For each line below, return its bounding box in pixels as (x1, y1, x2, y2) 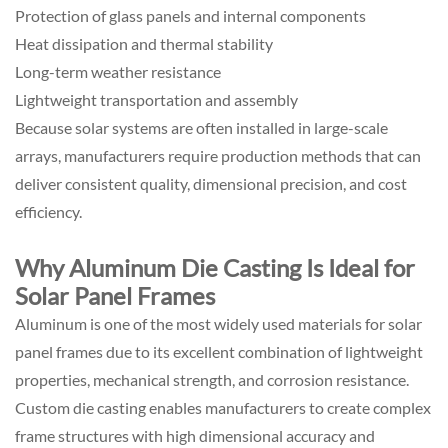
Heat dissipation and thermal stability (15, 33, 273, 53)
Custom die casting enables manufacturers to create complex (15, 397, 431, 417)
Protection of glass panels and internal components (15, 5, 366, 25)
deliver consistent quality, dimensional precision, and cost (15, 173, 407, 193)
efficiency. (15, 201, 82, 221)
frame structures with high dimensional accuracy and (15, 425, 375, 445)
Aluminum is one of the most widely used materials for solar (15, 313, 422, 333)
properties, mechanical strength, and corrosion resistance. (15, 369, 409, 389)
